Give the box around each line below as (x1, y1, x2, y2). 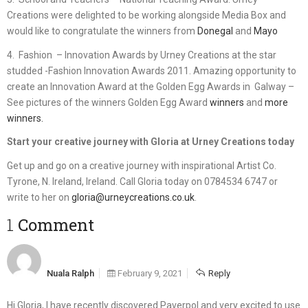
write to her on (7, 191, 71, 203)
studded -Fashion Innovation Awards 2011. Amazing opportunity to (7, 65, 296, 76)
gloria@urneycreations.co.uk (71, 191, 195, 203)
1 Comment (14, 213, 94, 236)
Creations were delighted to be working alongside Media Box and (7, 10, 286, 21)
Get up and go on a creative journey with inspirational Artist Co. (7, 159, 276, 171)
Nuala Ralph (47, 267, 94, 278)
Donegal (197, 25, 233, 37)
